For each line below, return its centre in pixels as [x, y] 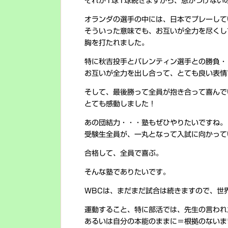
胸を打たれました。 [117, 43]
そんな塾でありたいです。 [127, 172]
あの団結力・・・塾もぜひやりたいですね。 [156, 123]
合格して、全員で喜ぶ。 [124, 153]
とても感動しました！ [120, 104]
